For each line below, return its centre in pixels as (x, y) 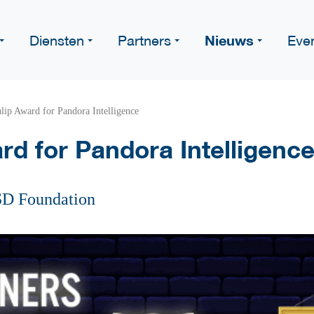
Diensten (57, 40)
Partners (144, 40)
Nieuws (229, 40)
